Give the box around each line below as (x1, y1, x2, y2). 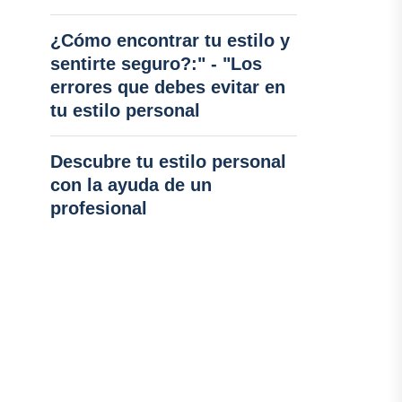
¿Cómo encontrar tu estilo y (49, 31, 290, 50)
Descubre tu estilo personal (49, 152, 286, 171)
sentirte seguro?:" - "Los (49, 54, 262, 74)
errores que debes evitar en (49, 77, 285, 97)
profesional (49, 198, 147, 218)
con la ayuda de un (49, 175, 212, 195)
